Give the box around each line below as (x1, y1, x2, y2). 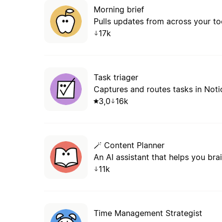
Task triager (93, 72, 138, 82)
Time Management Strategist (93, 208, 202, 218)
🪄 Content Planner (93, 140, 165, 150)
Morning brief (93, 4, 144, 14)
